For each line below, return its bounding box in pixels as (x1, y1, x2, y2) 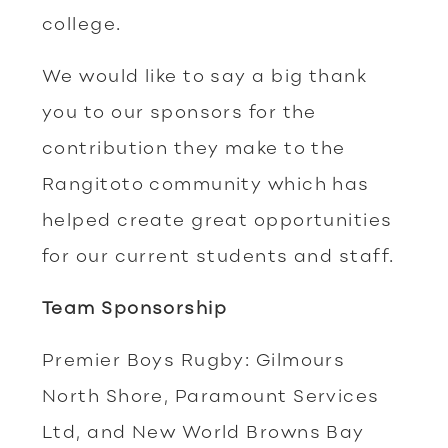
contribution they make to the (42, 136, 346, 158)
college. (42, 12, 122, 34)
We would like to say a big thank (42, 64, 368, 86)
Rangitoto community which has (42, 172, 370, 194)
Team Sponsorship (42, 296, 228, 318)
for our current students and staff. (42, 244, 395, 266)
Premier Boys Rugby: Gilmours (42, 348, 346, 370)
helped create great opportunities (42, 208, 393, 230)
